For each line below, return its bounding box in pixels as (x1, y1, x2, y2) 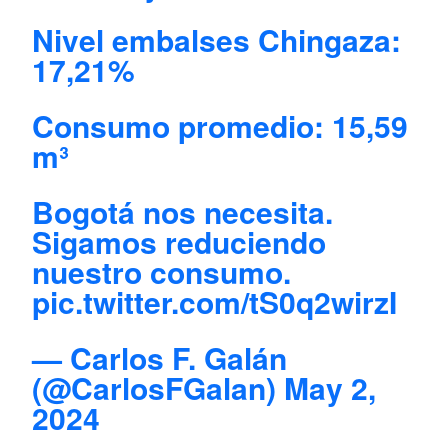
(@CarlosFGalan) (32, 365, 285, 409)
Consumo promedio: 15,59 (32, 103, 409, 147)
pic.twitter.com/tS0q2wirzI (32, 279, 398, 323)
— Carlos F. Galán (32, 335, 288, 379)
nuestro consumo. (32, 249, 292, 293)
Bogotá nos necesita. (32, 189, 334, 233)
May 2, (284, 365, 377, 409)
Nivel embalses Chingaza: (32, 17, 402, 61)
